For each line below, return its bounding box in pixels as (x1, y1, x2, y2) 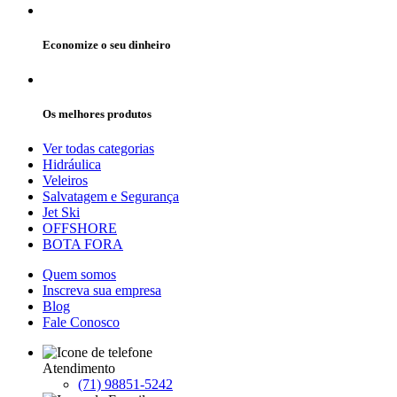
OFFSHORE (43, 221, 117, 237)
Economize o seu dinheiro (43, 37, 171, 51)
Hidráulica (43, 157, 101, 173)
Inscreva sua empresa (43, 283, 161, 299)
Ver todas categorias (43, 141, 154, 157)
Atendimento (43, 361, 115, 377)
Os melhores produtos (43, 107, 152, 121)
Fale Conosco (43, 315, 120, 331)
